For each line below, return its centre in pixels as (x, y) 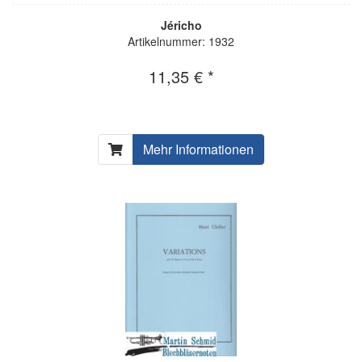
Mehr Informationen (198, 149)
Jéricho (181, 25)
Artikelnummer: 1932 (181, 41)
